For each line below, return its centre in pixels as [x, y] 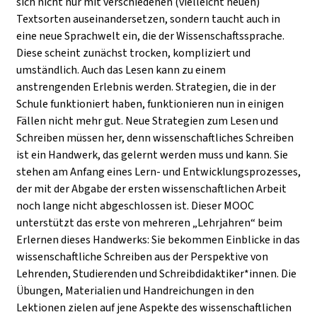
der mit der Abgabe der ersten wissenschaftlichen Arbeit [151, 189]
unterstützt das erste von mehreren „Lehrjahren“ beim [149, 223]
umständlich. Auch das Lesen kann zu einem [121, 70]
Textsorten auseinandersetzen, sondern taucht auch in [148, 19]
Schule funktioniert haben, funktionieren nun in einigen [150, 104]
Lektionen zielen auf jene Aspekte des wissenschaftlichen [154, 307]
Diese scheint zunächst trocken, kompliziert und [133, 53]
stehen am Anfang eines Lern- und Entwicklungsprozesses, [158, 172]
